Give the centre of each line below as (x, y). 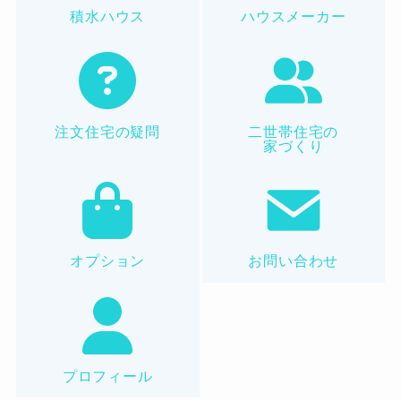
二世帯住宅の (294, 131)
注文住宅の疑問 (108, 131)
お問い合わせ (294, 261)
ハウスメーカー (293, 16)
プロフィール (107, 376)
